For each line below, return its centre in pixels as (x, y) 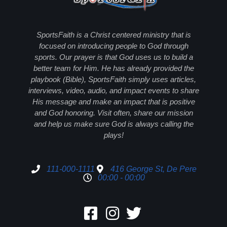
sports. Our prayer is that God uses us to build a (113, 57)
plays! (113, 135)
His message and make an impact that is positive (113, 102)
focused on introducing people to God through (113, 46)
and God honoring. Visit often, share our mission (113, 113)
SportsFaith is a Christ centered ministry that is (113, 35)
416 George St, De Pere (153, 169)
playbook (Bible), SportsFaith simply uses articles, (113, 80)
